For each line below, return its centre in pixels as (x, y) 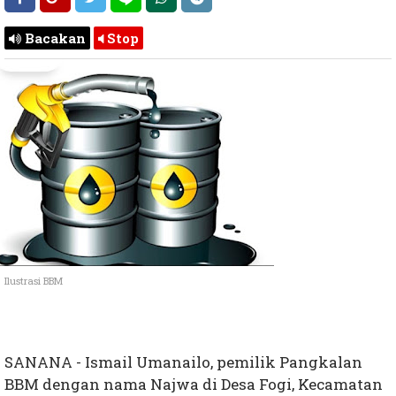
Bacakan (53, 38)
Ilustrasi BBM (34, 281)
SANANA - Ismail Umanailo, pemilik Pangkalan (183, 362)
